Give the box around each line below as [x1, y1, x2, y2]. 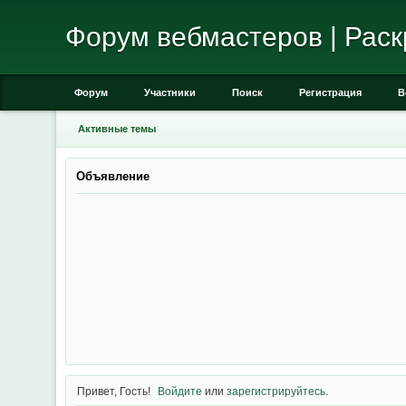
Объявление [75, 169, 150, 184]
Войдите [158, 384, 203, 397]
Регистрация [299, 87, 362, 98]
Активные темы [77, 123, 156, 134]
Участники [144, 87, 196, 98]
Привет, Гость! [76, 384, 150, 397]
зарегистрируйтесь [227, 384, 326, 397]
